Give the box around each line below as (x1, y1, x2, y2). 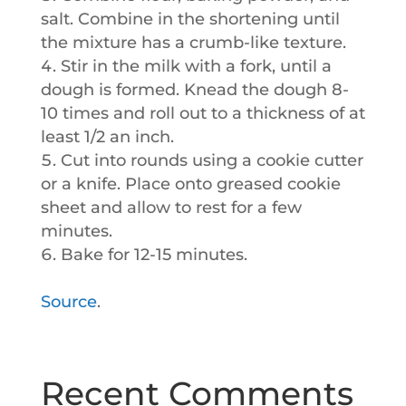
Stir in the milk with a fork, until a (60, 56, 332, 76)
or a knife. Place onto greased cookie (40, 174, 341, 194)
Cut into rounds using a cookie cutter (60, 150, 363, 170)
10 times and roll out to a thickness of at (40, 103, 365, 123)
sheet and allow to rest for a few (40, 198, 302, 217)
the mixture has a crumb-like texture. (40, 33, 346, 53)
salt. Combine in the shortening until (40, 9, 340, 29)
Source (40, 292, 97, 312)
